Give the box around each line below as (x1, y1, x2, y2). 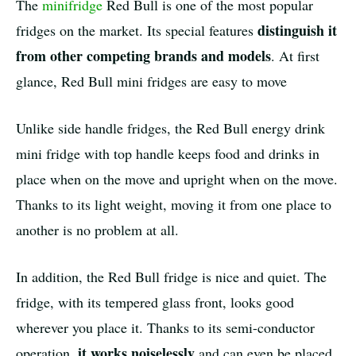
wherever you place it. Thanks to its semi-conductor (16, 318, 315, 338)
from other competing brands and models (16, 45, 271, 67)
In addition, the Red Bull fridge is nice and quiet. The (16, 267, 327, 287)
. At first (271, 46, 319, 66)
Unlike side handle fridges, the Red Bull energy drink (16, 118, 325, 138)
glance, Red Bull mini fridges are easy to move (16, 72, 287, 91)
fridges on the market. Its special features (16, 21, 257, 41)
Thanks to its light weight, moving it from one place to (16, 195, 331, 215)
